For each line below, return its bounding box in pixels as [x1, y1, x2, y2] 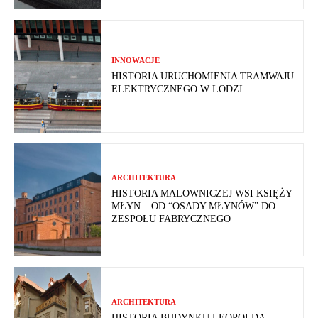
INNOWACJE [111, 56, 160, 65]
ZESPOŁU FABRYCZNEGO [111, 214, 231, 225]
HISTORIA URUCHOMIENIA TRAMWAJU [111, 71, 295, 82]
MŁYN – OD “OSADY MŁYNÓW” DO [111, 201, 276, 212]
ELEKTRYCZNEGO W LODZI [111, 84, 243, 95]
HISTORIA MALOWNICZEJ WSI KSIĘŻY [111, 188, 293, 199]
